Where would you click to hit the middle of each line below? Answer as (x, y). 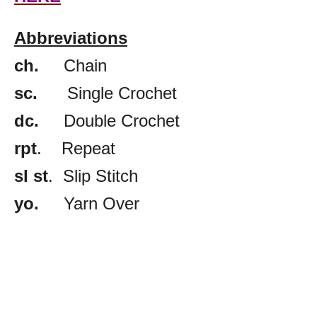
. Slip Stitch (93, 176)
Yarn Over (89, 204)
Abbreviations (71, 38)
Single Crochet (107, 93)
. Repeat (76, 149)
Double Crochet (109, 121)
